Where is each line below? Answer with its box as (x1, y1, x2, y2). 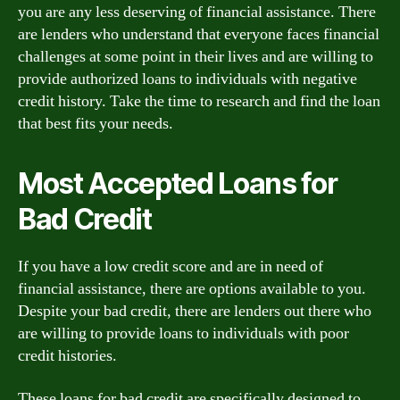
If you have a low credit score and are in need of (18, 256, 323, 277)
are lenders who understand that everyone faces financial (18, 24, 379, 45)
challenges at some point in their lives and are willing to (18, 46, 373, 67)
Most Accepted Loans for (18, 166, 337, 201)
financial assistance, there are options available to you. (18, 279, 366, 299)
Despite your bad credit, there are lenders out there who (18, 301, 371, 321)
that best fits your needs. (18, 113, 173, 134)
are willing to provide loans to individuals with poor (18, 323, 349, 344)
